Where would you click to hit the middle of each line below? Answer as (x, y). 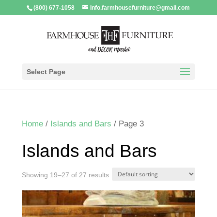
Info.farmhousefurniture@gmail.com (140, 8)
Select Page (46, 72)
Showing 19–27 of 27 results (65, 175)
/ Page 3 (127, 124)
